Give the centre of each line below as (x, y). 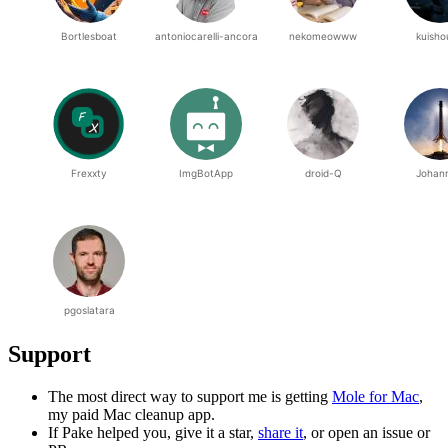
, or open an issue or (366, 432)
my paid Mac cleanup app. (131, 414)
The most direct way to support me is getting (190, 396)
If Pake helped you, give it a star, (153, 432)
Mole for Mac (375, 396)
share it (280, 432)
